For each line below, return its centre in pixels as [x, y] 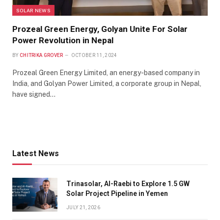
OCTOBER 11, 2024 [94, 55]
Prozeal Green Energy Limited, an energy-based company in [106, 72]
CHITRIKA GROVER [41, 55]
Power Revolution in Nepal [63, 40]
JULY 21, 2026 [83, 207]
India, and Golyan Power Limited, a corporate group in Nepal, [107, 83]
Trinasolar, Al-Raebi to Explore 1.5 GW [128, 183]
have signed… [34, 94]
